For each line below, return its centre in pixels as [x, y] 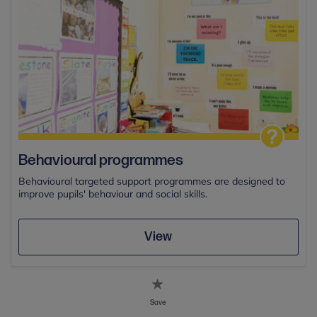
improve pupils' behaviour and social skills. [113, 194]
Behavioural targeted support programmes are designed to [152, 181]
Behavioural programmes [101, 160]
